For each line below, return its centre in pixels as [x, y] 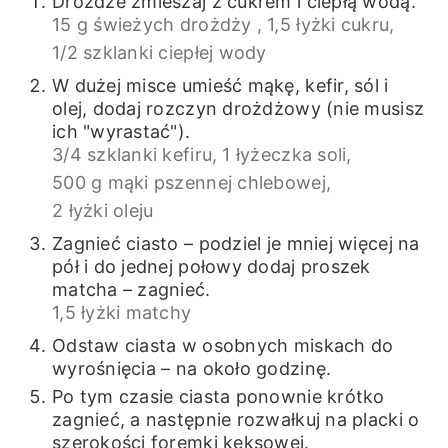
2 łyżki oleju [102, 210]
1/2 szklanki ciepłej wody [159, 52]
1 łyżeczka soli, [287, 154]
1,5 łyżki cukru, [331, 24]
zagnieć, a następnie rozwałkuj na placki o [235, 419]
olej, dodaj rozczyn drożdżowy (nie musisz [238, 108]
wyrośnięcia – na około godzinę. [191, 368]
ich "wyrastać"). [121, 131]
